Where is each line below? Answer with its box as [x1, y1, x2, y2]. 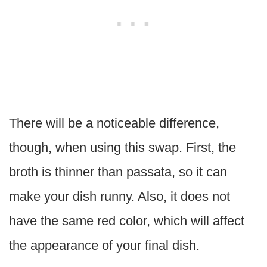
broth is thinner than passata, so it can [9, 164, 227, 180]
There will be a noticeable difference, [9, 116, 219, 131]
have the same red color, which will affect [9, 213, 244, 229]
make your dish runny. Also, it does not [9, 189, 230, 204]
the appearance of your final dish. [9, 238, 200, 253]
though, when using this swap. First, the [9, 140, 236, 156]
